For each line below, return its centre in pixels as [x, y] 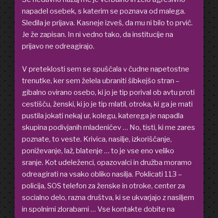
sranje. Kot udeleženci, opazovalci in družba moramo [107, 162]
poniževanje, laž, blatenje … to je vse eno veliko [98, 151]
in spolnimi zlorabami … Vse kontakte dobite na [98, 209]
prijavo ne [38, 46]
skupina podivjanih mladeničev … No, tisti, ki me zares [109, 127]
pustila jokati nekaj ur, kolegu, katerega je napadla [103, 116]
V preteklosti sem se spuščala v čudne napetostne [106, 69]
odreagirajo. [75, 46]
